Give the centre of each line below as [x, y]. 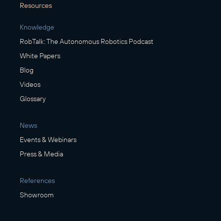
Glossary [33, 99]
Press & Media [41, 154]
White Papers [40, 56]
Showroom [37, 195]
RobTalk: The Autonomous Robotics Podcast [87, 42]
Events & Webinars [48, 140]
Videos [30, 85]
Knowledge [37, 27]
